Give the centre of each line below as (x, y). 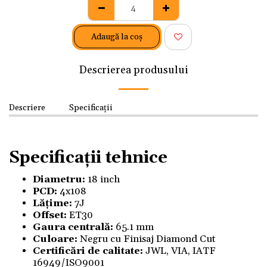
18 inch (103, 180)
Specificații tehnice (88, 158)
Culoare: (56, 239)
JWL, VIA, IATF (179, 251)
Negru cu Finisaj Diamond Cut (148, 239)
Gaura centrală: (73, 227)
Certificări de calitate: (88, 251)
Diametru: (59, 180)
